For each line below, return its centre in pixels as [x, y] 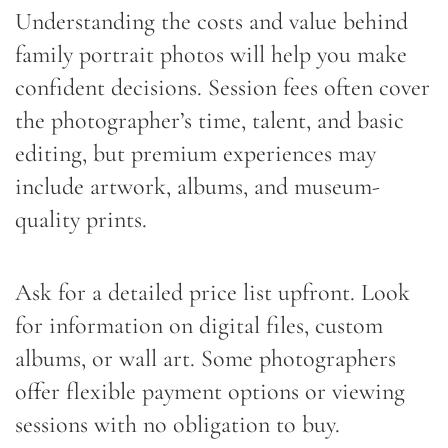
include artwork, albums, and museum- [197, 186]
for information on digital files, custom [199, 325]
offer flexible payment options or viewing [210, 391]
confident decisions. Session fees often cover [222, 87]
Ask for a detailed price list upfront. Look [212, 292]
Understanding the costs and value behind [211, 21]
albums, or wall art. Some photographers [205, 358]
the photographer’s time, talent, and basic [209, 120]
